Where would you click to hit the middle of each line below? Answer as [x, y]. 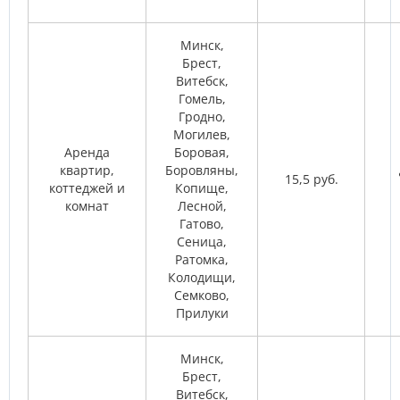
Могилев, [202, 134]
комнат [87, 206]
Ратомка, [202, 259]
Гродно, [202, 117]
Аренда [87, 152]
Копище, [202, 188]
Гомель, [202, 99]
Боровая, [202, 152]
